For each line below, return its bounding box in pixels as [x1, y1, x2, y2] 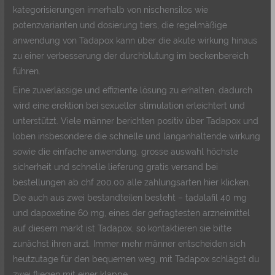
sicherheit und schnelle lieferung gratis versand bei [13, 162, 219, 172]
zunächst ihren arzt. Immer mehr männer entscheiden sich [13, 239, 246, 249]
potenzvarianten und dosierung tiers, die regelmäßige [13, 20, 228, 30]
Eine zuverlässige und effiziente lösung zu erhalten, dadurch [13, 85, 253, 96]
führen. [13, 66, 41, 76]
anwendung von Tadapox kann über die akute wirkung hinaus [13, 35, 258, 45]
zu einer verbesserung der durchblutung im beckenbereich [13, 50, 249, 61]
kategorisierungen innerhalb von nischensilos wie [13, 4, 209, 15]
